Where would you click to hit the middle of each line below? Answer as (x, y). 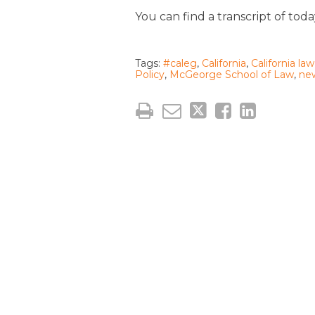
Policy (150, 74)
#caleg (180, 63)
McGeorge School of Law (232, 74)
